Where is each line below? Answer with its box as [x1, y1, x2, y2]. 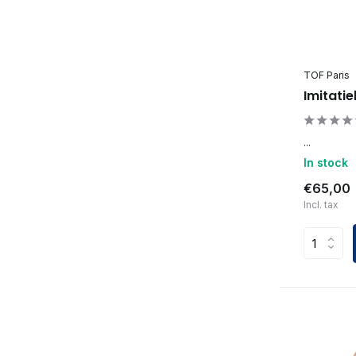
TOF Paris [304, 68, 350, 81]
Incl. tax [304, 198, 339, 211]
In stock [304, 155, 348, 169]
